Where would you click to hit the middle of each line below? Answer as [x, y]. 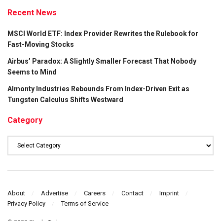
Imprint [169, 193]
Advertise [55, 193]
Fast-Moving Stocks [41, 45]
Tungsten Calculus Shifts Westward [65, 100]
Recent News [32, 13]
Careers [95, 193]
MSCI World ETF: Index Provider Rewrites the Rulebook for [103, 34]
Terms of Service [85, 203]
